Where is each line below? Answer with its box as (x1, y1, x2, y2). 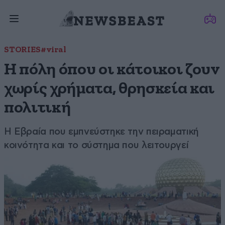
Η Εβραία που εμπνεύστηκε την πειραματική (4, 126, 199, 137)
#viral (40, 46, 66, 54)
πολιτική (4, 99, 71, 116)
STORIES (4, 46, 41, 54)
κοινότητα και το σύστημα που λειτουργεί (4, 140, 189, 150)
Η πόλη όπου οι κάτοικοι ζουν (4, 61, 220, 78)
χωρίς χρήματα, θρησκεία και (4, 80, 215, 97)
